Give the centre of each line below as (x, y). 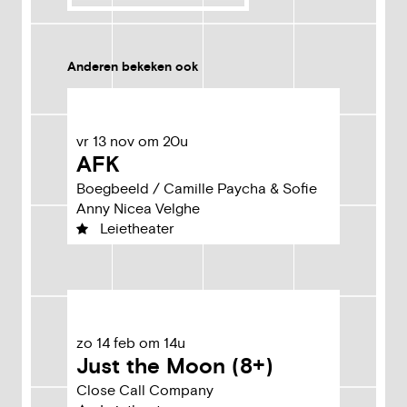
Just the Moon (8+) (175, 367)
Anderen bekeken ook (133, 67)
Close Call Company (145, 391)
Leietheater (137, 229)
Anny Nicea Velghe (138, 209)
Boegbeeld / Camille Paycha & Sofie (197, 189)
